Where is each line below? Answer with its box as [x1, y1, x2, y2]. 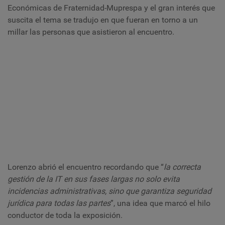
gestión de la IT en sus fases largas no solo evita [8, 174, 180, 184]
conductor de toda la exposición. [8, 210, 125, 220]
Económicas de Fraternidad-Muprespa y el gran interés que [8, 3, 215, 13]
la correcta [164, 162, 201, 172]
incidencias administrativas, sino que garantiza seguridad [8, 186, 211, 196]
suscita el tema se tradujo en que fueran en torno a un [8, 15, 198, 25]
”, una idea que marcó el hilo [110, 198, 210, 208]
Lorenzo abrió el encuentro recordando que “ [8, 162, 164, 172]
